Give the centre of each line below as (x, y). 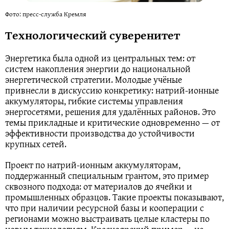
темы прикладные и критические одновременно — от (112, 122)
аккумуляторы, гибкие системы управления (94, 101)
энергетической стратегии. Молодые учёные (94, 79)
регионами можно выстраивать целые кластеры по (107, 218)
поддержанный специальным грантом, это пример (107, 175)
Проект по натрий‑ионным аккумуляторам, (93, 165)
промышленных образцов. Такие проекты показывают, (114, 197)
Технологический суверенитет (93, 35)
